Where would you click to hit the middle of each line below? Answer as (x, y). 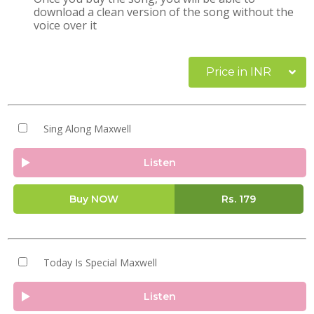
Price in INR (239, 72)
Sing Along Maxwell (87, 129)
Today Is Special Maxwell (100, 262)
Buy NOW (94, 199)
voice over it (66, 25)
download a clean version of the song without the (164, 12)
